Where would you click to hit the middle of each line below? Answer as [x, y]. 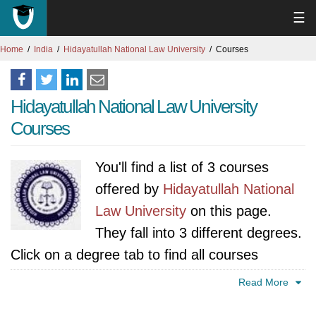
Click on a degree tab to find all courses [134, 255]
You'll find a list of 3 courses [182, 167]
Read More [265, 282]
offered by [129, 189]
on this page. [229, 211]
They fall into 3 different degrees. [199, 233]
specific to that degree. [82, 276]
